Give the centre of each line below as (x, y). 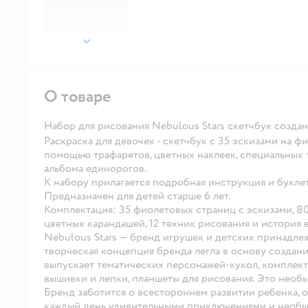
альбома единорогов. (95, 168)
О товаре (78, 96)
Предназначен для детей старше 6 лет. (137, 196)
